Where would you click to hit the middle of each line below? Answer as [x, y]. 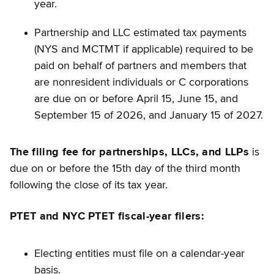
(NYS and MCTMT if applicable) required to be [144, 49]
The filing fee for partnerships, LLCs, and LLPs [130, 153]
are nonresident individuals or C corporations [141, 82]
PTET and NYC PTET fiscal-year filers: [107, 217]
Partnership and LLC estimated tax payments [140, 33]
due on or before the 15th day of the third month [125, 169]
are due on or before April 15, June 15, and [136, 99]
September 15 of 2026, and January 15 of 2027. [149, 115]
